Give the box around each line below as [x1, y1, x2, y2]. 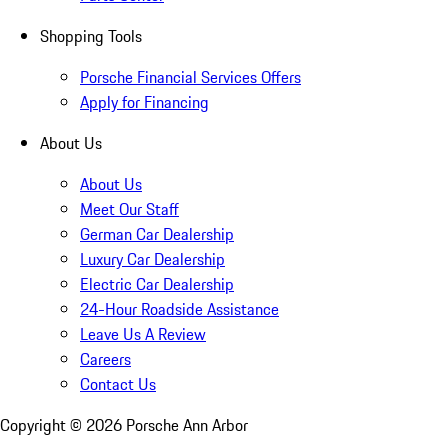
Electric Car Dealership [80, 272, 234, 297]
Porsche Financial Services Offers [80, 65, 301, 90]
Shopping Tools [40, 24, 142, 49]
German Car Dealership [80, 222, 234, 247]
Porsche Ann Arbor [126, 413, 248, 438]
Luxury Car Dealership [80, 247, 225, 272]
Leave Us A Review [80, 322, 206, 347]
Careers [80, 347, 131, 372]
